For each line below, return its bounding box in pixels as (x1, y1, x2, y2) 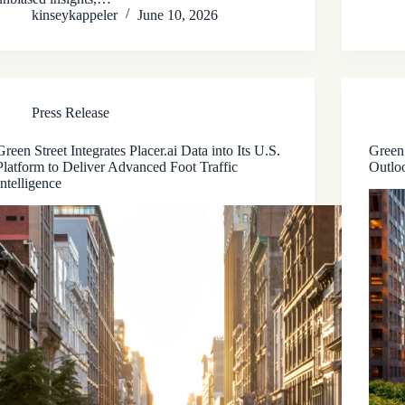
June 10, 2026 (137, 6, 219, 23)
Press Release (32, 104, 110, 120)
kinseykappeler (32, 6, 118, 23)
